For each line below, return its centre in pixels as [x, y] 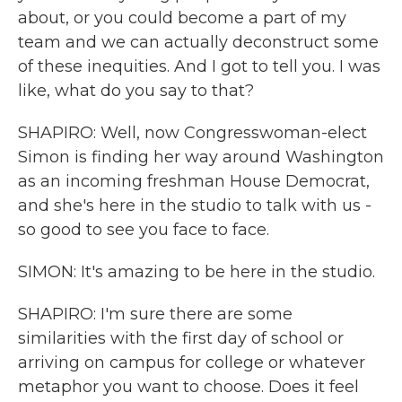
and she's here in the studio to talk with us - [195, 205]
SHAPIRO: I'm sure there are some [155, 314]
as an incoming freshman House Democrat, [194, 181]
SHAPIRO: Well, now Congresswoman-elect [192, 133]
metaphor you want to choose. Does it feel [188, 387]
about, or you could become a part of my [182, 18]
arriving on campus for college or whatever [192, 363]
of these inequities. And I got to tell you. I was [199, 66]
